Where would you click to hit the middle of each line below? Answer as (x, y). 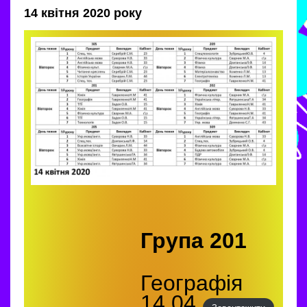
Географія (192, 283)
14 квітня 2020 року (83, 13)
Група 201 (194, 241)
